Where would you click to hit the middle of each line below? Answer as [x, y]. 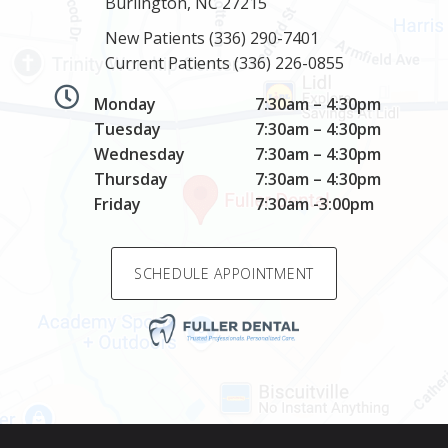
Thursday [131, 178]
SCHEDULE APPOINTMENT [224, 273]
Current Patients [169, 62]
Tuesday [127, 128]
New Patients [156, 37]
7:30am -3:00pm [314, 203]
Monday [125, 103]
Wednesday [139, 153]
